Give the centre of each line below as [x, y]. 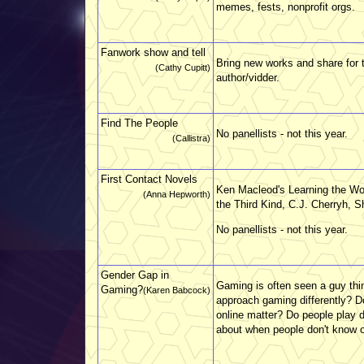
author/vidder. [248, 77]
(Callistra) [191, 138]
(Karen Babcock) [177, 290]
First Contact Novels [149, 179]
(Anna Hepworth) [177, 194]
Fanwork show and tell [153, 52]
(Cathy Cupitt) [183, 67]
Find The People [139, 123]
